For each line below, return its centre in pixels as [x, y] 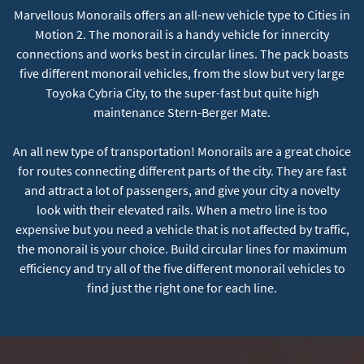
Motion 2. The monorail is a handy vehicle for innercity [182, 34]
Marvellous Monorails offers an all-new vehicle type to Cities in [182, 14]
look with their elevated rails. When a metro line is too [182, 209]
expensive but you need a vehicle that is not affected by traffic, [182, 229]
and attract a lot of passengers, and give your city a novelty [182, 190]
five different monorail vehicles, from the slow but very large [182, 73]
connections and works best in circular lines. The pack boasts [182, 53]
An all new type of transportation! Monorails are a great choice [182, 151]
